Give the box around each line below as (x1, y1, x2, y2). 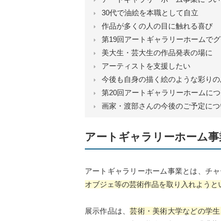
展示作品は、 (85, 207, 130, 216)
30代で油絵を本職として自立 (101, 8, 198, 17)
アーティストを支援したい (101, 61, 190, 70)
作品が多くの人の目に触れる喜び (101, 21, 213, 30)
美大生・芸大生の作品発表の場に (101, 48, 213, 57)
